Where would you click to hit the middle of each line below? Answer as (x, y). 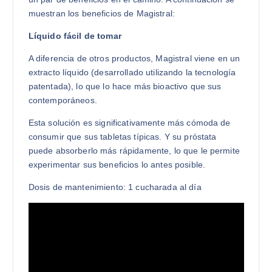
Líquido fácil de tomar (75, 36)
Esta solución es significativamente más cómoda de (129, 122)
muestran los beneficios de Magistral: (101, 13)
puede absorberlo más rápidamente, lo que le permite (134, 150)
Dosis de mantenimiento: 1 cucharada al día (115, 187)
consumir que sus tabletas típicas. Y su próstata (122, 136)
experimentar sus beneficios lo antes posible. (117, 164)
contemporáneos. (63, 100)
